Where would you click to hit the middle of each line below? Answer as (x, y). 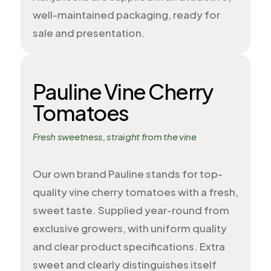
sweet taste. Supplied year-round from (131, 210)
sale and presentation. (89, 33)
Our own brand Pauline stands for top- (127, 174)
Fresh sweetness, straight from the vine (114, 136)
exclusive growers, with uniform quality (129, 228)
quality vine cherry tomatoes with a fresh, (135, 192)
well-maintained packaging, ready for (126, 15)
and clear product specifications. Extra (129, 246)
